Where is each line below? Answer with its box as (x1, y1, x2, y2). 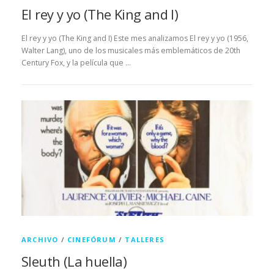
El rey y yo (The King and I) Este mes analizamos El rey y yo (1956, (21, 33, 248, 44)
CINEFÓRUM (67, 235, 116, 245)
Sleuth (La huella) (21, 252, 127, 271)
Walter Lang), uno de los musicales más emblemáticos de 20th (21, 45, 240, 56)
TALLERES (125, 235, 165, 245)
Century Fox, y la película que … (21, 57, 131, 68)
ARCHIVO (21, 235, 59, 245)
